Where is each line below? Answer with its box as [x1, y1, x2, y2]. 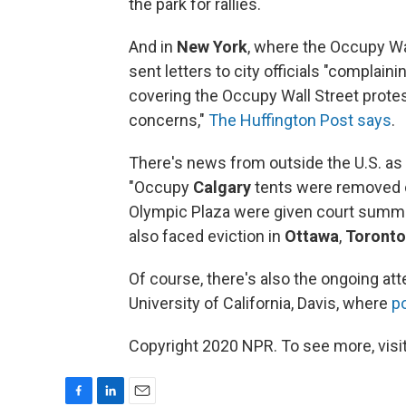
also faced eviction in [129, 227, 285, 246]
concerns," [129, 111, 208, 130]
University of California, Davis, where [129, 294, 391, 313]
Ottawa [285, 227, 339, 246]
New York [177, 37, 247, 56]
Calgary [193, 178, 251, 197]
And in [129, 37, 177, 56]
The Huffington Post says [208, 111, 391, 130]
